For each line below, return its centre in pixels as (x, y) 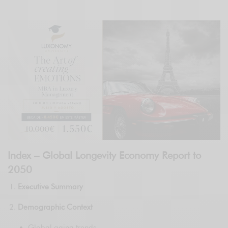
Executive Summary (51, 187)
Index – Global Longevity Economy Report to (104, 155)
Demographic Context (55, 207)
